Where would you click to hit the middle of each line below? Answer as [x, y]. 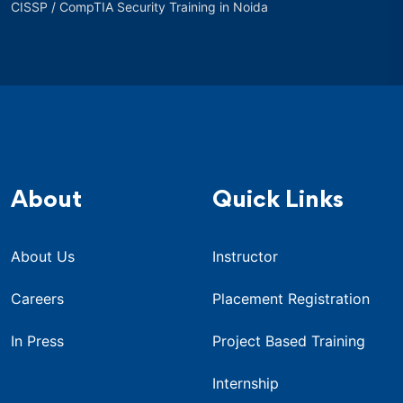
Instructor [245, 256]
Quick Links [278, 201]
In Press [37, 340]
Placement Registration [291, 298]
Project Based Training [289, 340]
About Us [43, 256]
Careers [37, 298]
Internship [246, 383]
